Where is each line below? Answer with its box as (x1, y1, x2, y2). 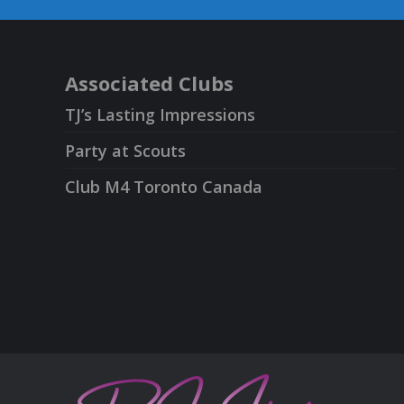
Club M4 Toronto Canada (65, 175, 262, 197)
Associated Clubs (65, 69, 234, 96)
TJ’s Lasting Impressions (65, 103, 255, 125)
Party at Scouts (65, 139, 186, 161)
